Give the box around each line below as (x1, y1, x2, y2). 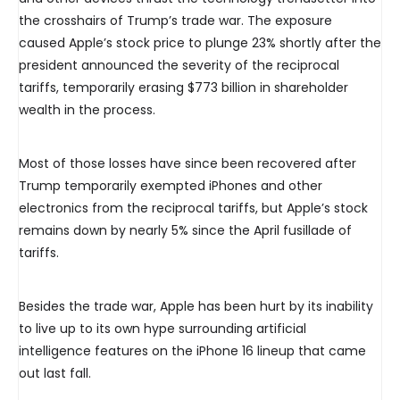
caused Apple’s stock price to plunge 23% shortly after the (19, 34, 381, 53)
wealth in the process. (19, 101, 155, 120)
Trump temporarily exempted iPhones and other (19, 177, 322, 196)
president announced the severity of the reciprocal (19, 56, 339, 75)
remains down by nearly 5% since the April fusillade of (19, 221, 352, 240)
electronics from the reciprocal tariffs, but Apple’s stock (19, 199, 368, 218)
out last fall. (19, 364, 91, 383)
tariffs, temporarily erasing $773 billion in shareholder (19, 79, 348, 97)
